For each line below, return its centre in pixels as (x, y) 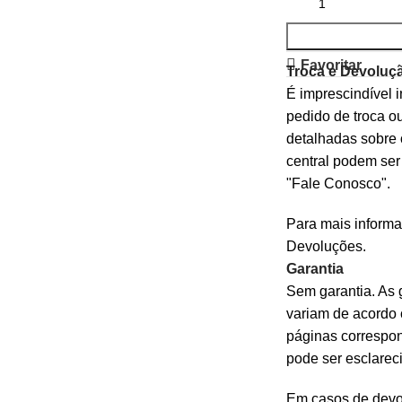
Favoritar (331, 65)
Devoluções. (326, 246)
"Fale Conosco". (338, 184)
